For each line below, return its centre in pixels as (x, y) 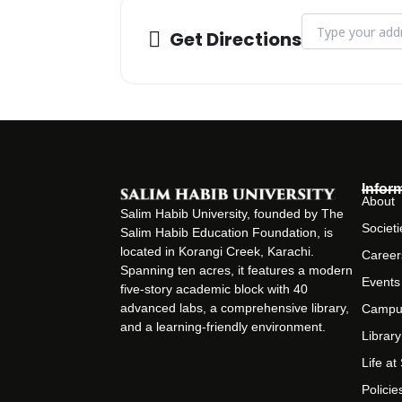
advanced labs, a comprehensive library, (235, 307)
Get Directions (236, 40)
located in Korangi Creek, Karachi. (218, 251)
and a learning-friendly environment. (223, 326)
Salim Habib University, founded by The (232, 213)
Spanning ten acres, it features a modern (237, 270)
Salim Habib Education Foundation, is (227, 232)
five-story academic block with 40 (214, 288)
